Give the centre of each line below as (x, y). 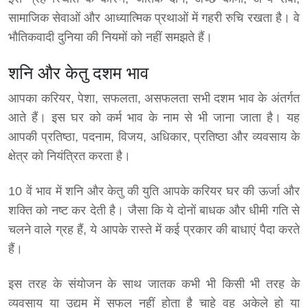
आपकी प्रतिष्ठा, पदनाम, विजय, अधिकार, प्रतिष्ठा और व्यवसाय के (154, 137)
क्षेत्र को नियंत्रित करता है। (69, 156)
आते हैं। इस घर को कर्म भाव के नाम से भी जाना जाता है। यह (154, 118)
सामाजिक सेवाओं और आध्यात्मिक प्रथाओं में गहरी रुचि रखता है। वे (154, 18)
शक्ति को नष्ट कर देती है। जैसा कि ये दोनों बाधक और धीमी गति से (154, 211)
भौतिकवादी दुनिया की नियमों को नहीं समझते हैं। (110, 37)
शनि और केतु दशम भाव (78, 73)
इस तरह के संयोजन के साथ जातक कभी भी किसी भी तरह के (154, 284)
